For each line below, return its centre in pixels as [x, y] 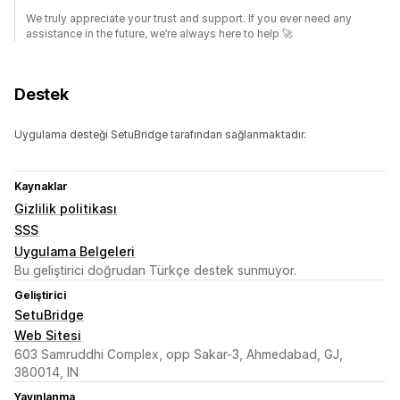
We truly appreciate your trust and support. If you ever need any [189, 19]
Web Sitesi [48, 336]
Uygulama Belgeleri [75, 252]
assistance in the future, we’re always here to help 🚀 [159, 34]
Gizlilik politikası [66, 209]
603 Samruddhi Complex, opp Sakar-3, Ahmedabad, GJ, [179, 354]
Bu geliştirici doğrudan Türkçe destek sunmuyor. [155, 271]
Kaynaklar [41, 187]
